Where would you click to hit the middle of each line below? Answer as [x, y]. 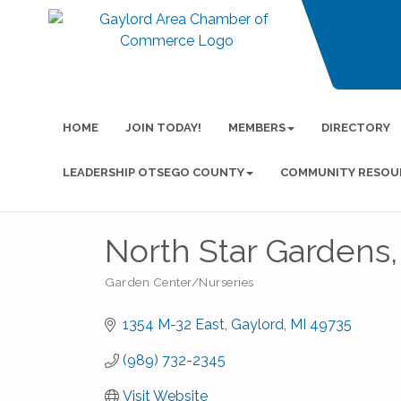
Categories [135, 292]
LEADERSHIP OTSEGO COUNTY [153, 172]
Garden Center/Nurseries [179, 282]
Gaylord [257, 324]
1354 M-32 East [174, 324]
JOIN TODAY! [163, 128]
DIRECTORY [355, 128]
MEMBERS [256, 128]
